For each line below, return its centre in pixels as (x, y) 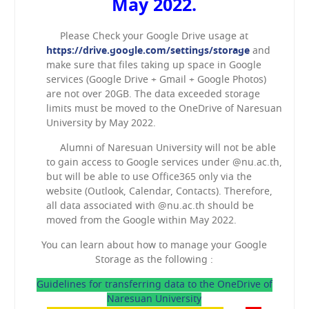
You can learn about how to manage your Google (154, 246)
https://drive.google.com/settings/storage (148, 51)
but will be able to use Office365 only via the (149, 177)
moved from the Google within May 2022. (141, 221)
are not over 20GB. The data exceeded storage (153, 94)
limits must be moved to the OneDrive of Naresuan (164, 109)
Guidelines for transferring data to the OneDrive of (154, 285)
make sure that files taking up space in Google (153, 66)
